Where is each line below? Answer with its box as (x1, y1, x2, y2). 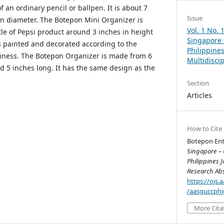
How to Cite (187, 123, 222, 133)
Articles (187, 90, 212, 100)
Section (187, 78, 209, 87)
